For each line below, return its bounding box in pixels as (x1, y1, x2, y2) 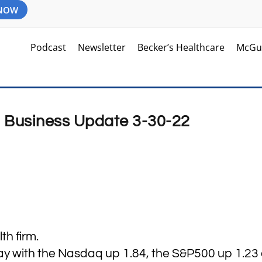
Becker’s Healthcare (137, 41, 225, 54)
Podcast (30, 41, 67, 54)
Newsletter (78, 41, 126, 54)
